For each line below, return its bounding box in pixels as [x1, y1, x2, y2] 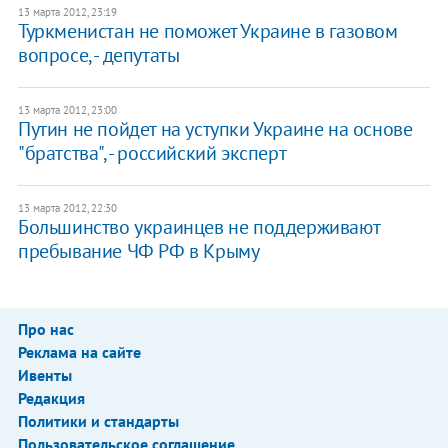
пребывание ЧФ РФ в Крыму [17, 237, 260, 264]
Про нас [17, 318, 74, 339]
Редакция [17, 387, 85, 408]
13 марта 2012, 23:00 [17, 102, 117, 117]
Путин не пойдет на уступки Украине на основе [17, 115, 413, 142]
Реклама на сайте [17, 341, 141, 362]
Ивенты [17, 364, 72, 385]
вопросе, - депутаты [17, 41, 180, 68]
